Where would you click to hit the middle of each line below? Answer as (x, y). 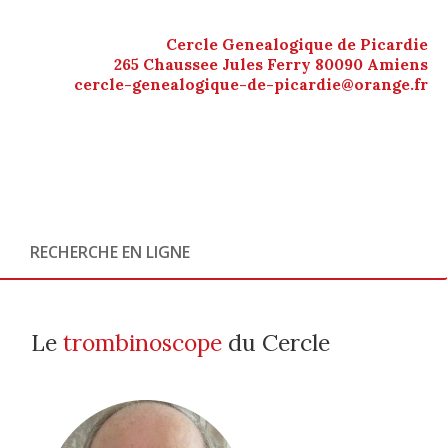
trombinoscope (142, 342)
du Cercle (276, 342)
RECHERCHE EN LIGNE (110, 252)
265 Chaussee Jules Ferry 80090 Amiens (271, 64)
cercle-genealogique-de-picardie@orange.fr (251, 84)
